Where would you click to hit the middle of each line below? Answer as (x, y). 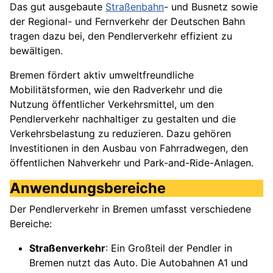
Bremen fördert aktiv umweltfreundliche (102, 75)
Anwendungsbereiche (88, 188)
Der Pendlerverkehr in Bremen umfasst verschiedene (130, 209)
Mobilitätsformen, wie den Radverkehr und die (116, 90)
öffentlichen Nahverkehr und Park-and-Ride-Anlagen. (132, 163)
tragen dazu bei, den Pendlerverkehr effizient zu (121, 36)
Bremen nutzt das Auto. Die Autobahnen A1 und (139, 263)
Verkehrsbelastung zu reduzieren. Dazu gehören (120, 134)
